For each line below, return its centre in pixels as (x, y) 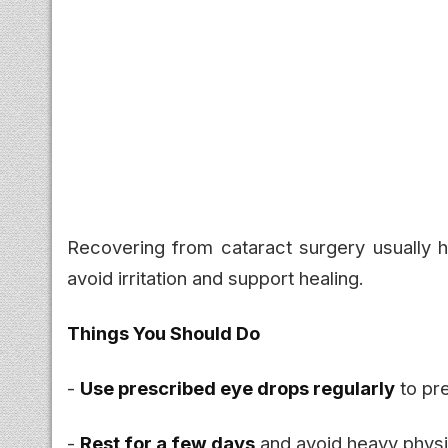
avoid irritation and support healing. (215, 277)
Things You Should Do (163, 332)
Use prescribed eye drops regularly (237, 387)
